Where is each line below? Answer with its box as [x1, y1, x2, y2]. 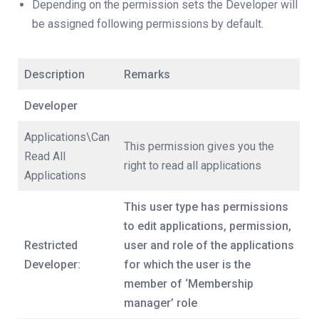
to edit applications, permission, [124, 219, 291, 233]
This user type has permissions [124, 200, 288, 214]
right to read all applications [124, 159, 261, 172]
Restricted [24, 239, 78, 252]
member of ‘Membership [124, 277, 253, 291]
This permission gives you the [124, 140, 274, 153]
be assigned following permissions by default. [32, 17, 263, 31]
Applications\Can [24, 130, 110, 144]
